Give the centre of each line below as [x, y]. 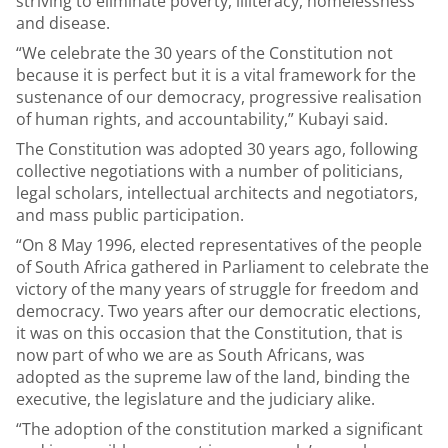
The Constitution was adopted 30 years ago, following [217, 149]
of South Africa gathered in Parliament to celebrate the [222, 267]
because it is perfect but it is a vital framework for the [216, 75]
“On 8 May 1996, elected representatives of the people [219, 245]
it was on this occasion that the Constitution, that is [209, 333]
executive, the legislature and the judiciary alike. [195, 399]
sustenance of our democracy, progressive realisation [219, 97]
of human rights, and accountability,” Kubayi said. [202, 119]
